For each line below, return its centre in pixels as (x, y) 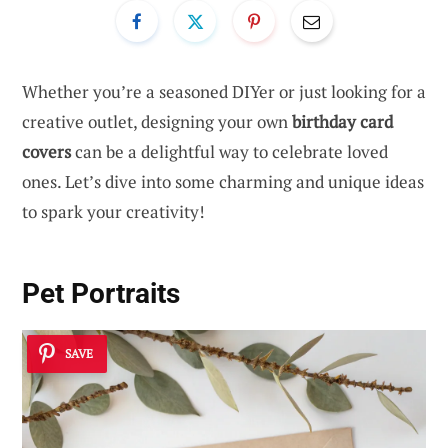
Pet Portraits (101, 294)
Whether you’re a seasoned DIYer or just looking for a (224, 91)
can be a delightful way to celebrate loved (229, 151)
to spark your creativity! (113, 211)
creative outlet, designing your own (157, 121)
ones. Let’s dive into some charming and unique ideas (223, 181)
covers (46, 151)
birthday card (342, 121)
